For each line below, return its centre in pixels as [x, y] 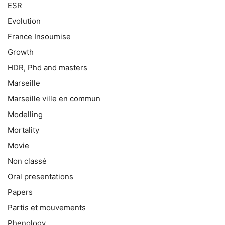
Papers [20, 192]
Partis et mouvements [47, 208]
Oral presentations [40, 177]
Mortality [23, 130]
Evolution [24, 21]
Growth [21, 52]
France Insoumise [39, 37]
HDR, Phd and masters [47, 68]
